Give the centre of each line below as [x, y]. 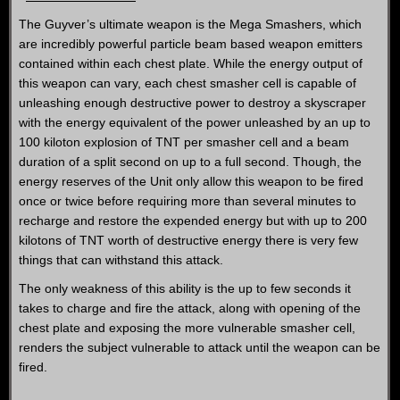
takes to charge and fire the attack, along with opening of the [190, 308]
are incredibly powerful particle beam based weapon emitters [191, 44]
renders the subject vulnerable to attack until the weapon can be [200, 347]
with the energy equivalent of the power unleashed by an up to [195, 122]
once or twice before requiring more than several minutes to [187, 201]
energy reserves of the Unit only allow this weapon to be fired [191, 181]
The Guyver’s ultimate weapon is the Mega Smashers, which [190, 24]
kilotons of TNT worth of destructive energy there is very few [188, 240]
